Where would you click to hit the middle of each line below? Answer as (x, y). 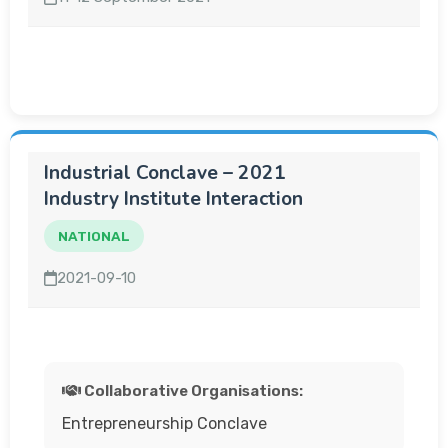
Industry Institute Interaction (173, 199)
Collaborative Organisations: (191, 391)
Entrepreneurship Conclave (164, 423)
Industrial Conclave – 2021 (165, 173)
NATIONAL (94, 236)
